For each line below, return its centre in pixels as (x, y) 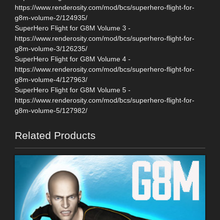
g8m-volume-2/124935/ (51, 17)
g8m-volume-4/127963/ (51, 79)
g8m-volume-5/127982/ (51, 110)
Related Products (55, 135)
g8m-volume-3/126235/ (51, 48)
